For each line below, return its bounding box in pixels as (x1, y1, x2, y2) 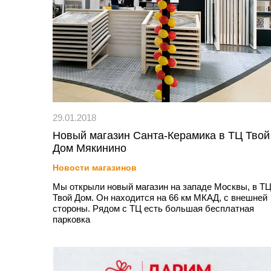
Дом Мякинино (53, 142, 126, 154)
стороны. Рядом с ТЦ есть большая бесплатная (53, 203, 254, 214)
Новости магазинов (53, 163, 137, 172)
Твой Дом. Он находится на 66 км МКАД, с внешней (53, 192, 267, 203)
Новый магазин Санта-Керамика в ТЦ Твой (53, 129, 270, 142)
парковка (53, 214, 90, 224)
